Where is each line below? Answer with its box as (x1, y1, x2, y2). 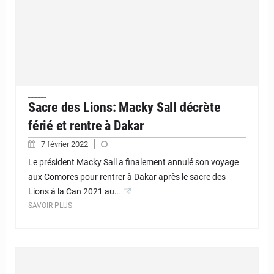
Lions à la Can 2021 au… (28, 187, 120, 197)
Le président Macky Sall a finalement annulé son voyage (28, 157, 239, 168)
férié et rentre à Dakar (28, 118, 144, 134)
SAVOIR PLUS (28, 201, 72, 210)
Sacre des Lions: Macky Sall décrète (28, 100, 221, 116)
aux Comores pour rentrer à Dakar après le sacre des (28, 172, 226, 182)
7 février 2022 (41, 139, 90, 149)
